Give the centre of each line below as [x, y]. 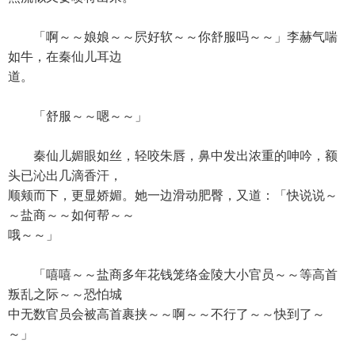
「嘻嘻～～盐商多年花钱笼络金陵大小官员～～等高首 [173, 275]
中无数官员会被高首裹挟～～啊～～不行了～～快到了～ [166, 314]
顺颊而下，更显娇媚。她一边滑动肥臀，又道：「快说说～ [173, 195]
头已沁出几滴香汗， [65, 176]
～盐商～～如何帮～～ [71, 215]
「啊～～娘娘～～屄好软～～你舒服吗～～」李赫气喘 [173, 37]
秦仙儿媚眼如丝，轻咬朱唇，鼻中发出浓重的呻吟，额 [173, 156]
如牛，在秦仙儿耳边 [65, 57]
